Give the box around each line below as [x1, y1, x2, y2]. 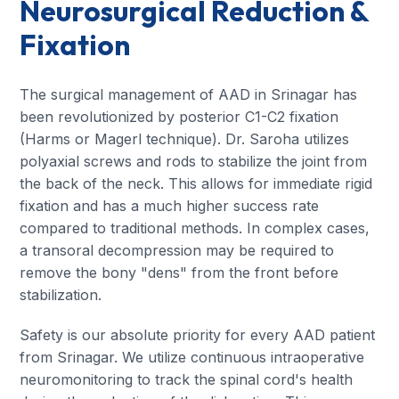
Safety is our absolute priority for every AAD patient [20, 325, 376, 344]
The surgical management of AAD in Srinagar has [20, 85, 358, 103]
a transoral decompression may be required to [20, 240, 335, 259]
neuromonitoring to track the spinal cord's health [20, 370, 354, 388]
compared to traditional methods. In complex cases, [20, 218, 370, 237]
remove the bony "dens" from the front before [20, 263, 339, 281]
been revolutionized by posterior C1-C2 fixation [20, 107, 339, 126]
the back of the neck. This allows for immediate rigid [20, 174, 373, 192]
